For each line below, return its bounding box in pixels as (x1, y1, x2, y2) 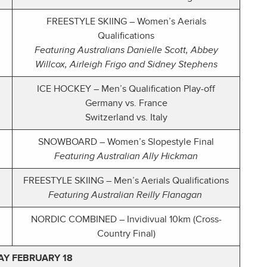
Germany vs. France (85, 98, 167, 109)
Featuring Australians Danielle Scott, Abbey (34, 45, 218, 56)
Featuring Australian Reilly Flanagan (48, 190, 204, 201)
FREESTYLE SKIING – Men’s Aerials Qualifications (23, 175, 229, 187)
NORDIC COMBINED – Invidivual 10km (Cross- (30, 214, 222, 225)
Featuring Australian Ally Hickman (54, 151, 198, 162)
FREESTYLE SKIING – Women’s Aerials (46, 16, 206, 27)
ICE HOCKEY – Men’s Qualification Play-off (37, 83, 215, 95)
